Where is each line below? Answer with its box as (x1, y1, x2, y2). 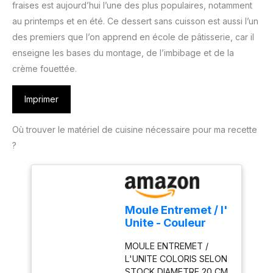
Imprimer (24, 93, 58, 104)
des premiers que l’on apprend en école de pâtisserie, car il (12, 31, 254, 42)
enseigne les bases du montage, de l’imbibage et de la (12, 47, 234, 58)
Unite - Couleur (125, 216, 207, 229)
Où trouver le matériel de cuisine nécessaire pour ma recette (12, 124, 257, 135)
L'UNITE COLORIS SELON (125, 253, 228, 264)
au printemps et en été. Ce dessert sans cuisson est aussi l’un (12, 15, 258, 26)
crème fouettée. (12, 63, 77, 74)
